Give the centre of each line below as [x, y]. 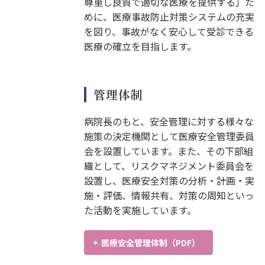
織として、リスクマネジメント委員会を [169, 165]
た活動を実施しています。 [140, 210]
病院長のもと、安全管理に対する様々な [169, 121]
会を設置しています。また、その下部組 [168, 151]
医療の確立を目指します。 [140, 46]
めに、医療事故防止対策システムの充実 [169, 16]
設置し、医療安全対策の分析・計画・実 [169, 180]
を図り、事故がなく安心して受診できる [169, 31]
